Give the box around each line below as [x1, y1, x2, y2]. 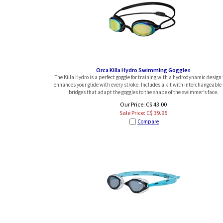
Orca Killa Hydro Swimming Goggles [96, 66, 191, 74]
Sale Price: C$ [119, 109, 154, 116]
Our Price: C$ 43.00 [120, 100, 167, 108]
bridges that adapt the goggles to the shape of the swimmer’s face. [68, 89, 219, 96]
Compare [137, 117, 159, 125]
